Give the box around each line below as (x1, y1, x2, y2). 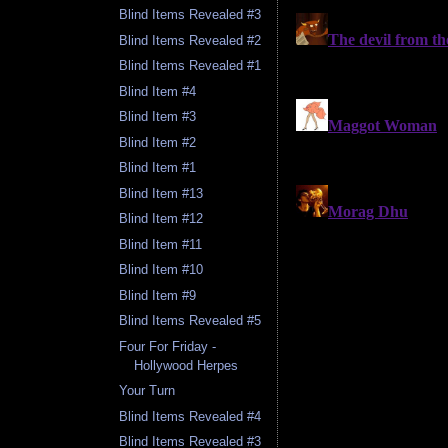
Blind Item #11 (119, 236, 203, 252)
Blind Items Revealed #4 (119, 408, 262, 424)
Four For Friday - (119, 338, 217, 354)
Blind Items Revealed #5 (119, 313, 262, 329)
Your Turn (119, 383, 176, 399)
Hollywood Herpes (134, 357, 239, 373)
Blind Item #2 (119, 134, 197, 150)
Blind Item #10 (119, 262, 204, 278)
